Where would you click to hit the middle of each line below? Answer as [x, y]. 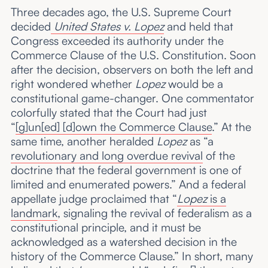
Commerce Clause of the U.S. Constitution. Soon [133, 55]
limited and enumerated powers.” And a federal [128, 184]
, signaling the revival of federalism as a [154, 213]
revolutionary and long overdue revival [106, 155]
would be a [194, 83]
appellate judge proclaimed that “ [94, 198]
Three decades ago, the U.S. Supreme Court [121, 12]
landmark [34, 213]
